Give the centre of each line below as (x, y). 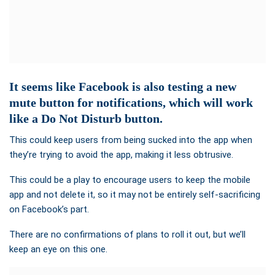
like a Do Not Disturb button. (86, 119)
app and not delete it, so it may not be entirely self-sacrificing (135, 195)
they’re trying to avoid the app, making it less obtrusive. (121, 155)
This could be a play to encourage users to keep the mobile (130, 180)
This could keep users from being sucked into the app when (131, 140)
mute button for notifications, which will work (131, 103)
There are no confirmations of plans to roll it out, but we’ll (127, 235)
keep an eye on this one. (58, 250)
